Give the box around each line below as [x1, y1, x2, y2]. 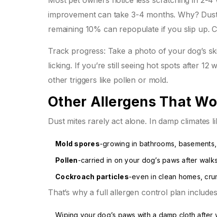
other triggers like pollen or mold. [48, 75, 168, 85]
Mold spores [55, 139, 100, 148]
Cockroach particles [55, 172, 129, 181]
